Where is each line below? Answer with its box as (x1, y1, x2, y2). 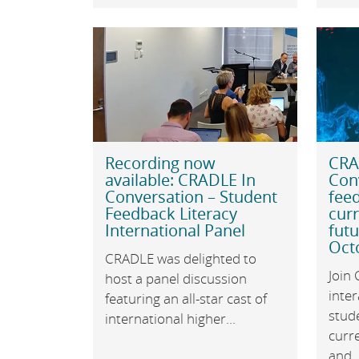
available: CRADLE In (104, 169, 256, 192)
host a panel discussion (104, 269, 247, 288)
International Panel (104, 220, 245, 242)
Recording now (104, 152, 216, 175)
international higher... (104, 309, 236, 329)
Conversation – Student (104, 186, 277, 208)
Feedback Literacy (104, 203, 237, 225)
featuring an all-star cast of (104, 289, 267, 309)
